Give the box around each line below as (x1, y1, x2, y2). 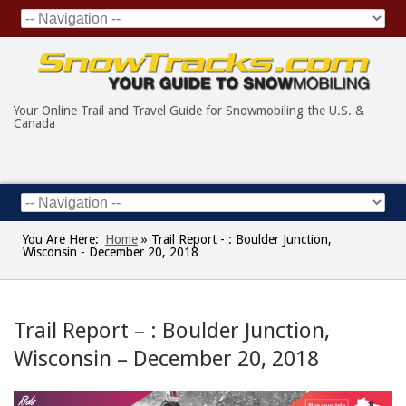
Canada (14, 116, 55, 131)
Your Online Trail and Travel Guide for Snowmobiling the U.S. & (14, 103, 364, 119)
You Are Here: (23, 232, 99, 247)
